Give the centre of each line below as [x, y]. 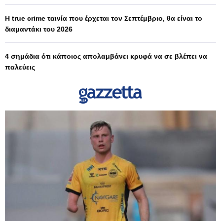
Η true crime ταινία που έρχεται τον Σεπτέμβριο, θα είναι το [104, 18]
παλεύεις [20, 67]
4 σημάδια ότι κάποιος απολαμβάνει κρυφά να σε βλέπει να [106, 56]
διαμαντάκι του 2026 [39, 29]
